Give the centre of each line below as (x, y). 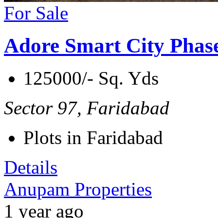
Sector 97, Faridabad (87, 108)
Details (31, 167)
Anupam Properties (78, 189)
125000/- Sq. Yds (91, 78)
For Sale (36, 13)
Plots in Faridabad (93, 138)
